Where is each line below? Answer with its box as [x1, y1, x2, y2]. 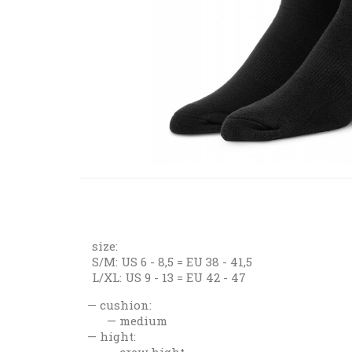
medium [119, 312, 167, 328]
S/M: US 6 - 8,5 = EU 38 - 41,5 [92, 253, 252, 269]
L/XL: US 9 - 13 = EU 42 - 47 [92, 269, 246, 285]
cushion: [100, 296, 152, 313]
